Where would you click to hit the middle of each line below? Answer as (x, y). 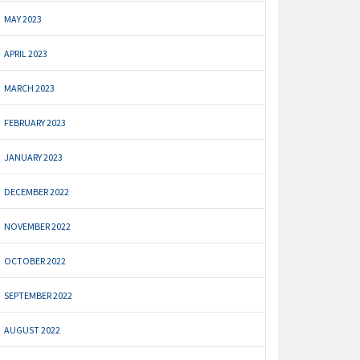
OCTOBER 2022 (35, 261)
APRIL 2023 (26, 54)
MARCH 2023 (30, 88)
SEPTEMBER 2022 (39, 296)
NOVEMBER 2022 (38, 227)
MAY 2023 (23, 19)
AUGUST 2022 (33, 330)
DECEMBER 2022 (37, 192)
